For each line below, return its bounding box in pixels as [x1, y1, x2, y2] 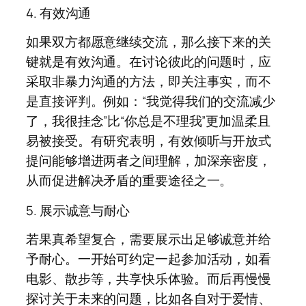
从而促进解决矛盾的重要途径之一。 [26, 171, 233, 190]
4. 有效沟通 [26, 3, 92, 22]
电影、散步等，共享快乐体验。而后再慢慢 [26, 270, 272, 288]
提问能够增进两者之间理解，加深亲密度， [26, 152, 272, 170]
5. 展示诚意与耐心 [26, 201, 130, 219]
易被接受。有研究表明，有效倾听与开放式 [26, 132, 272, 150]
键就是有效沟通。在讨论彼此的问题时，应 [26, 53, 272, 71]
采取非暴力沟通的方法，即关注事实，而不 [26, 72, 272, 91]
